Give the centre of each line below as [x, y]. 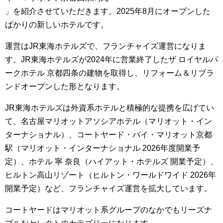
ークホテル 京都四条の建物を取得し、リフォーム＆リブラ [110, 73]
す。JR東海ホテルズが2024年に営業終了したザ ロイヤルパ [111, 59]
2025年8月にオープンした [164, 11]
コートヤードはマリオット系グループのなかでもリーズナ [109, 210]
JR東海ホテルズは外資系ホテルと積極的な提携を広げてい [110, 108]
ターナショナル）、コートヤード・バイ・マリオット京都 [109, 135]
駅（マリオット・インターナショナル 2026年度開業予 [103, 148]
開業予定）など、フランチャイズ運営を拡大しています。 [109, 188]
